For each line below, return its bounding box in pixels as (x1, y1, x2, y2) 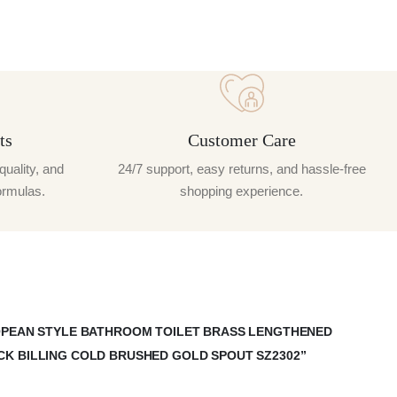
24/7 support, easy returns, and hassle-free (117, 160, 366, 176)
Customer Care (187, 129, 296, 150)
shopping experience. (180, 183, 303, 198)
